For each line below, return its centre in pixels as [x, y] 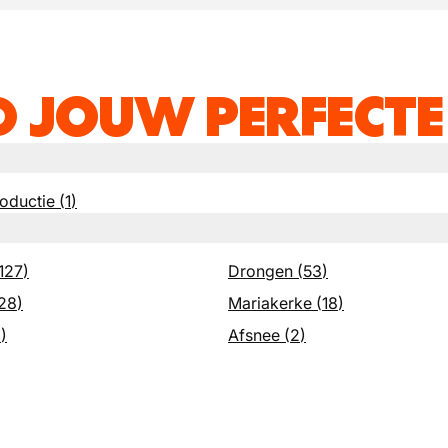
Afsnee [254, 335]
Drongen [260, 271]
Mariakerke [270, 303]
